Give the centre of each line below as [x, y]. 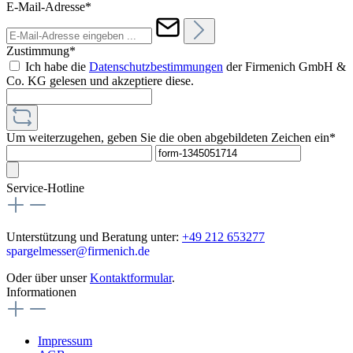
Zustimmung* [41, 51]
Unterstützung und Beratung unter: [94, 237]
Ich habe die [57, 67]
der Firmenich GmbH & [284, 67]
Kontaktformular [131, 278]
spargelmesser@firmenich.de [78, 251]
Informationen [41, 292]
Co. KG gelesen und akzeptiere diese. [100, 81]
